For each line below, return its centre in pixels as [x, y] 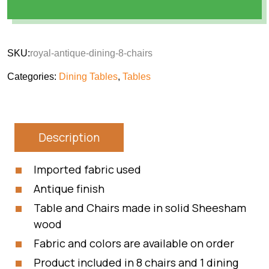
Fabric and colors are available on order [134, 243]
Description [69, 138]
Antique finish [69, 189]
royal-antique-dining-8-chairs [91, 53]
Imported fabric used [87, 169]
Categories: [33, 77]
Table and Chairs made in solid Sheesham [140, 208]
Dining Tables [88, 77]
